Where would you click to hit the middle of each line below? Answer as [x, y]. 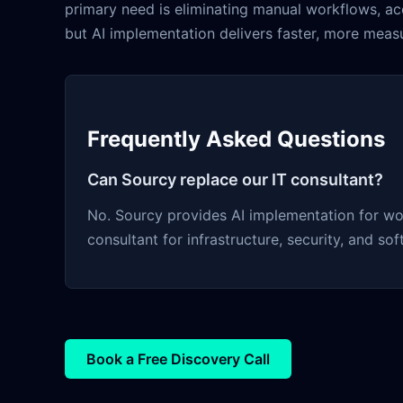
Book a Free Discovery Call [178, 359]
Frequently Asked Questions [236, 139]
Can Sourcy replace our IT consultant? [235, 180]
